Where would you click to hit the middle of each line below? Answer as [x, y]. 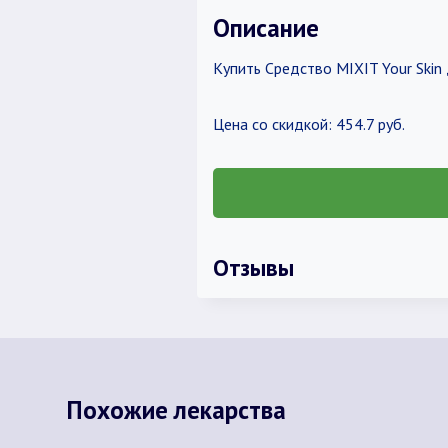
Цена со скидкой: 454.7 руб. [308, 124]
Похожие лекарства [176, 409]
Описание [265, 27]
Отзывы [253, 267]
